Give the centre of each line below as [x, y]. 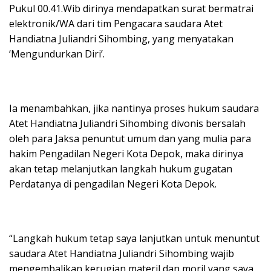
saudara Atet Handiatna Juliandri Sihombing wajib [122, 253]
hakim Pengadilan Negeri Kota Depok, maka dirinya [126, 154]
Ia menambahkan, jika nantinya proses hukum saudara [134, 108]
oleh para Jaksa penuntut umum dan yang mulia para [130, 139]
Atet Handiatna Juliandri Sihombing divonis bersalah [127, 123]
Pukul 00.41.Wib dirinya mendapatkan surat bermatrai [131, 8]
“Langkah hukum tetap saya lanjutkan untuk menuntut [134, 238]
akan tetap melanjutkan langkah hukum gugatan [121, 169]
